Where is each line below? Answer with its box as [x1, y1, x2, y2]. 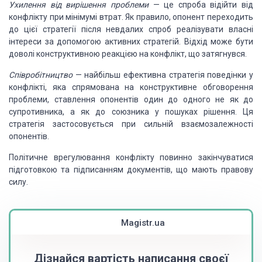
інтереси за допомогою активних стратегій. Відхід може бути [9, 37, 253, 46]
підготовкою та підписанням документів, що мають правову [9, 165, 253, 174]
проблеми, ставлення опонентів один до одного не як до [9, 95, 253, 104]
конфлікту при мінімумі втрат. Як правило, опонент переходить [9, 12, 253, 22]
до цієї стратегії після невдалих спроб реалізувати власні [9, 25, 253, 34]
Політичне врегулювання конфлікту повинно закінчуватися [9, 153, 253, 162]
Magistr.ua [121, 217, 165, 228]
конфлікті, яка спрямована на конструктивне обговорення [9, 82, 253, 92]
